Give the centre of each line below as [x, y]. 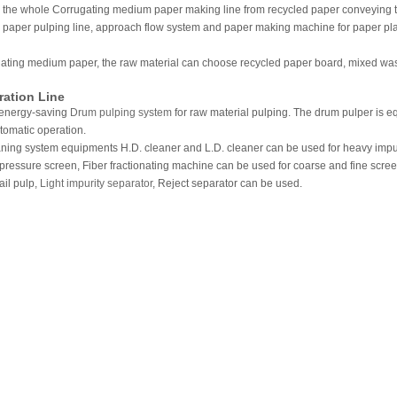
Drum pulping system [121, 113]
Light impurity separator [96, 184]
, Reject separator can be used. [227, 184]
